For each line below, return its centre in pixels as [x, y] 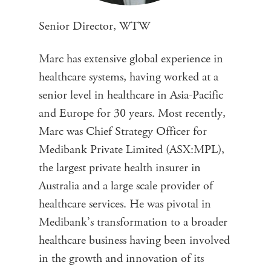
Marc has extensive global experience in [131, 59]
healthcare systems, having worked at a [129, 77]
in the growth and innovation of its [121, 258]
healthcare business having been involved [134, 240]
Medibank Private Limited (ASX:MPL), [132, 149]
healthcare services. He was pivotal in [125, 204]
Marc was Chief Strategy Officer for [123, 131]
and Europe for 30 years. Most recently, [132, 113]
